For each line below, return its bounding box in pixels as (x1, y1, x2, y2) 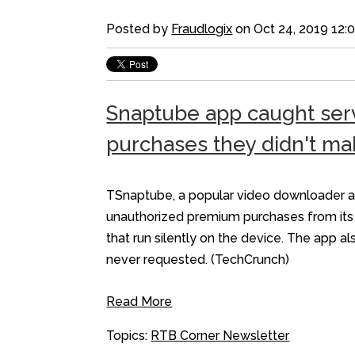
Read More (106, 294, 173, 310)
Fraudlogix (171, 21, 233, 37)
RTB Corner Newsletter (151, 328, 290, 344)
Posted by (106, 21, 172, 37)
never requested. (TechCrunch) (106, 252, 290, 268)
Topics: (106, 328, 151, 344)
